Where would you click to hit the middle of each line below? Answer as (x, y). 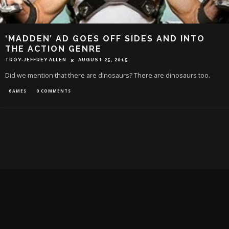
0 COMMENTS (54, 91)
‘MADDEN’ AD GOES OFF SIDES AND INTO (105, 38)
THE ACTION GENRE (53, 49)
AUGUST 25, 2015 (103, 60)
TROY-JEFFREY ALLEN (36, 60)
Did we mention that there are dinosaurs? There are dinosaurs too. (108, 76)
